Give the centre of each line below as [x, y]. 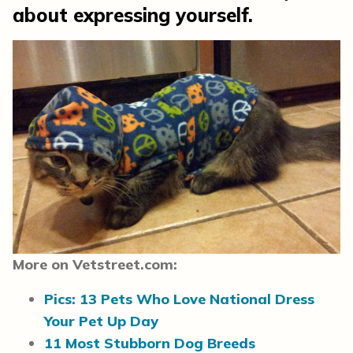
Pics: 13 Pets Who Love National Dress [179, 299]
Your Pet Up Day [101, 321]
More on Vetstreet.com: [95, 264]
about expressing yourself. [133, 15]
